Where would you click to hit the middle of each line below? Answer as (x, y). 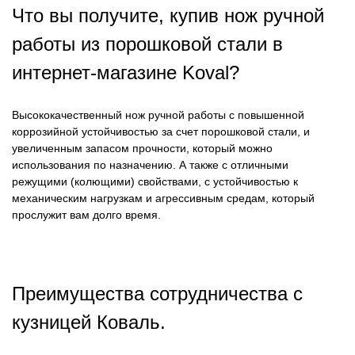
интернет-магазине (97, 73)
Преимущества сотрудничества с (157, 294)
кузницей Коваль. (89, 323)
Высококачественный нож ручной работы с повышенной (158, 115)
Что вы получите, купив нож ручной (168, 16)
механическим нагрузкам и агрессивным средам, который (163, 198)
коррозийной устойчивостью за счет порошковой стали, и (161, 132)
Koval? (211, 73)
